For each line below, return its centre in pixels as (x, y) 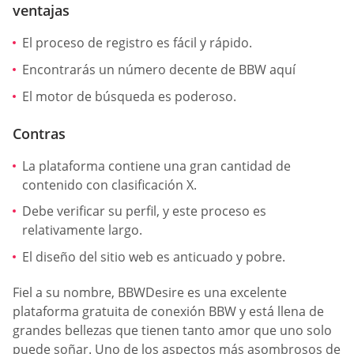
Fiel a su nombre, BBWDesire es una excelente (150, 293)
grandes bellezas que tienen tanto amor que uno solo (172, 331)
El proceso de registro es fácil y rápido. (137, 43)
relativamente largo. (82, 230)
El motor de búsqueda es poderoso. (129, 96)
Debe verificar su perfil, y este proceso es (144, 211)
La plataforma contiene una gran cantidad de (156, 166)
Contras (39, 133)
